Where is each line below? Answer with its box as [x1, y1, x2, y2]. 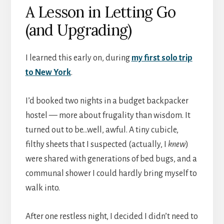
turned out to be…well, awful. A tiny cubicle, [25, 125, 178, 134]
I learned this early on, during [25, 53, 131, 62]
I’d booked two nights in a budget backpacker [25, 96, 188, 105]
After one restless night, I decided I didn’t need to [25, 211, 198, 221]
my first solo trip [131, 53, 192, 62]
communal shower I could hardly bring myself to [25, 168, 197, 178]
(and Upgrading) [25, 20, 132, 39]
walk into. [25, 183, 60, 192]
